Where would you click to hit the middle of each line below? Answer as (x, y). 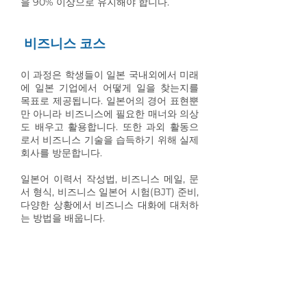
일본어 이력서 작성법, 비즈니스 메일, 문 (110, 179)
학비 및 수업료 (62, 292)
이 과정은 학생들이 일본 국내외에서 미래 (110, 75)
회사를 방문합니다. (61, 153)
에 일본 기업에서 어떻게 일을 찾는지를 (110, 88)
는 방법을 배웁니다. (63, 218)
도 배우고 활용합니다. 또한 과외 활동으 (110, 127)
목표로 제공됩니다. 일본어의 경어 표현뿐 (110, 101)
